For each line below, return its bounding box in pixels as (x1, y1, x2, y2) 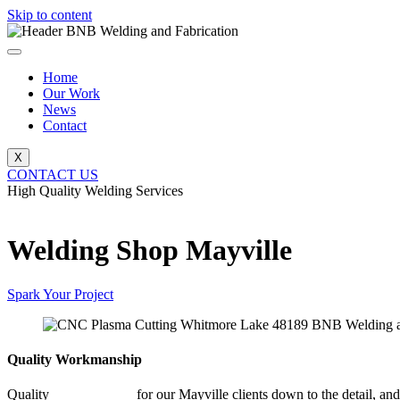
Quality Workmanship (7, 352, 142, 368)
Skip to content (7, 7, 92, 22)
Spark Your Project (7, 286, 113, 302)
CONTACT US (7, 167, 98, 182)
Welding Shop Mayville (7, 234, 292, 267)
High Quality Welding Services (7, 183, 183, 198)
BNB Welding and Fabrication (7, 199, 192, 214)
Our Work (43, 86, 100, 101)
